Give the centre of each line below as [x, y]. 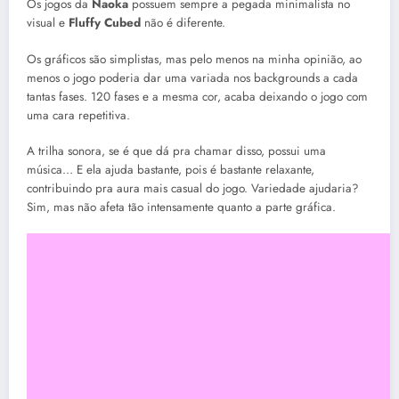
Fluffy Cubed [105, 23]
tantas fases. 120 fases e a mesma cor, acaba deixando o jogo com [197, 96]
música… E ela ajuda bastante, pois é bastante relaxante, [171, 169]
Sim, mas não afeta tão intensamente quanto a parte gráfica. [181, 207]
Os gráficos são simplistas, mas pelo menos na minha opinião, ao [194, 59]
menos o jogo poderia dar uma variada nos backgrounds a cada [192, 77]
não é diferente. [183, 23]
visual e [48, 23]
